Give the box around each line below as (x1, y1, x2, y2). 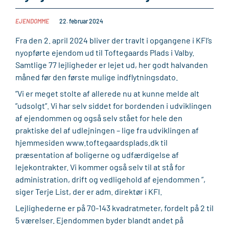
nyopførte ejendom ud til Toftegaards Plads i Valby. (15, 48, 194, 57)
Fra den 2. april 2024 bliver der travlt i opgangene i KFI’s (15, 35, 212, 45)
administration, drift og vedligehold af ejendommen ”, (15, 174, 205, 184)
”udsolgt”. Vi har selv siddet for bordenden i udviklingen (15, 101, 212, 110)
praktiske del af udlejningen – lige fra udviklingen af (15, 125, 199, 135)
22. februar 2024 (59, 17, 103, 25)
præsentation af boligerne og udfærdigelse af (15, 150, 179, 159)
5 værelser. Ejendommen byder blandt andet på (15, 215, 184, 225)
